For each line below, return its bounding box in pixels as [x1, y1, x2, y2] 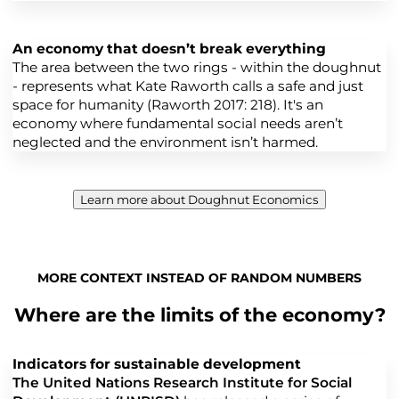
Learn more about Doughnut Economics [80, 192, 319, 208]
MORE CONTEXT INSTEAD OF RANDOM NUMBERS [37, 270, 362, 287]
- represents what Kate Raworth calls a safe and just [12, 77, 363, 95]
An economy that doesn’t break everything [12, 40, 326, 58]
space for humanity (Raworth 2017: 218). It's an [12, 96, 323, 114]
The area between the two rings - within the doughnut [12, 59, 381, 77]
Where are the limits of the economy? [13, 304, 386, 327]
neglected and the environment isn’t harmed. [12, 134, 318, 151]
